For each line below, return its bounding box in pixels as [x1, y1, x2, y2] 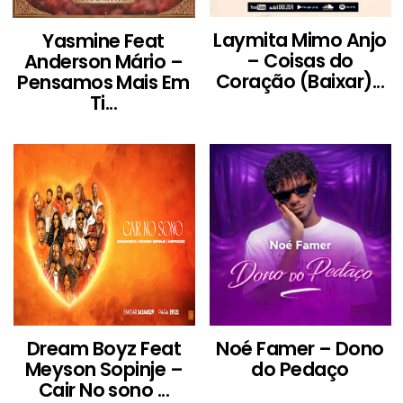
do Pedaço [251, 355, 349, 382]
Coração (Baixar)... [215, 67, 385, 94]
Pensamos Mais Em [17, 68, 190, 95]
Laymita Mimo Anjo [213, 26, 387, 53]
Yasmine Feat [42, 27, 165, 54]
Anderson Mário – [23, 48, 184, 75]
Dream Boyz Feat [26, 335, 182, 362]
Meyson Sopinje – [24, 355, 184, 382]
